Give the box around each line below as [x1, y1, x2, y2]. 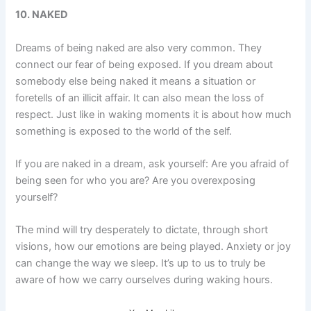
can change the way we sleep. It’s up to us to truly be [15, 257, 266, 270]
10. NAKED [15, 8, 69, 22]
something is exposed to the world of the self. [15, 124, 233, 137]
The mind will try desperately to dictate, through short [15, 224, 269, 237]
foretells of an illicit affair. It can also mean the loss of [15, 91, 264, 104]
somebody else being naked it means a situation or [15, 74, 256, 87]
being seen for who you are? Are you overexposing [15, 174, 256, 187]
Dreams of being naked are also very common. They [15, 41, 262, 54]
